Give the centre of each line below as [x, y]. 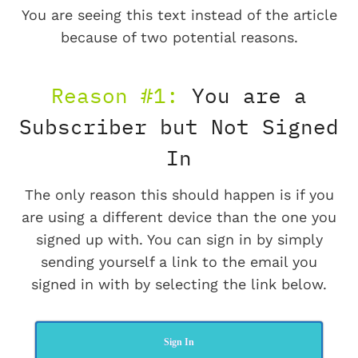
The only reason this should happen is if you [179, 195]
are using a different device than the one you [179, 217]
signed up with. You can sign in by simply [179, 240]
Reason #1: [115, 95]
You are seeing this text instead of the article [179, 15]
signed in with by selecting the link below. [179, 284]
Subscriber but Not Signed [179, 127]
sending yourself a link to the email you [179, 262]
